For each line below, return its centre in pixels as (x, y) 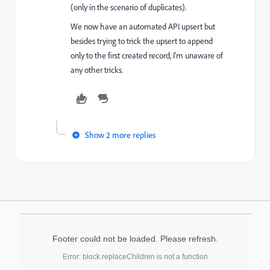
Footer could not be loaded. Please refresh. (135, 239)
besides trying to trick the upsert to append (142, 41)
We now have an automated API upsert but (143, 27)
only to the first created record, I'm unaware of (147, 55)
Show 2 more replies (120, 135)
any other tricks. (97, 70)
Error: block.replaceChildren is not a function (135, 257)
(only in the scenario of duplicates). (128, 7)
